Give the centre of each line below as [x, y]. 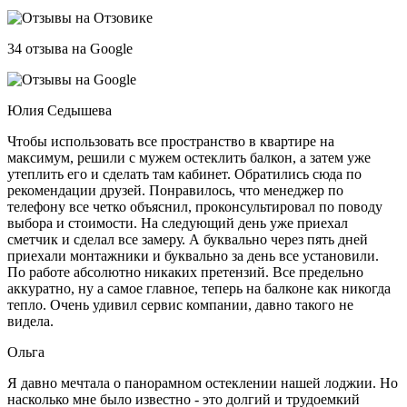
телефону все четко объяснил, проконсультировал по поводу [195, 207]
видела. [30, 321]
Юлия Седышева [60, 110]
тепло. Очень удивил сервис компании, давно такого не [180, 305]
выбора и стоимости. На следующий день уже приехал [178, 223]
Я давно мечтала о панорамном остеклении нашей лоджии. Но [203, 383]
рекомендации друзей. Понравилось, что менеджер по [175, 190]
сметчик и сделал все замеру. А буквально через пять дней [188, 239]
